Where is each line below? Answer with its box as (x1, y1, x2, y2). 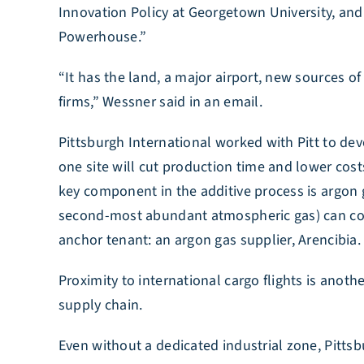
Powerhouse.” (58, 27, 147, 47)
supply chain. (58, 295, 143, 315)
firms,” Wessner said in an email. (58, 92, 262, 112)
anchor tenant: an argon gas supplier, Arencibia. (58, 230, 361, 250)
